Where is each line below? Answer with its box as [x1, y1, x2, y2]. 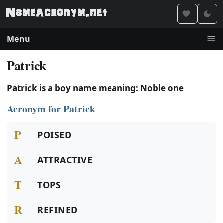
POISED [37, 129, 72, 141]
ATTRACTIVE [37, 154, 93, 166]
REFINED [37, 204, 78, 216]
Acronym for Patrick [7, 102, 95, 116]
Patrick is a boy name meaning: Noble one [7, 82, 184, 94]
